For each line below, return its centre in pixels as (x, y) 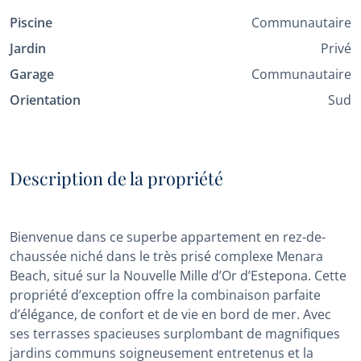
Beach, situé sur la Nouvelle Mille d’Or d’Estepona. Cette (178, 276)
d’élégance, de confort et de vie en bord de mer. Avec (170, 314)
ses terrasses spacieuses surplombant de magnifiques (175, 334)
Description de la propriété (116, 178)
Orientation (45, 100)
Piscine (31, 23)
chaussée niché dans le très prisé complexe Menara (166, 256)
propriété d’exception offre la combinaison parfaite (165, 295)
